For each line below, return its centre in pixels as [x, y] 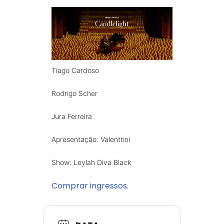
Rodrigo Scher [75, 93]
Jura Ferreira [73, 116]
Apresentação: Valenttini [92, 139]
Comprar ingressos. [90, 186]
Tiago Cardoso [76, 70]
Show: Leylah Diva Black [92, 162]
